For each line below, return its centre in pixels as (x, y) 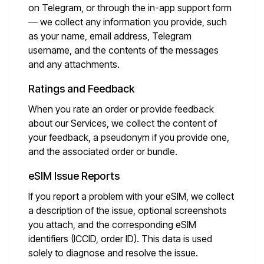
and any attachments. (74, 64)
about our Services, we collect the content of (123, 123)
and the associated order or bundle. (103, 151)
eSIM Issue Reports (74, 176)
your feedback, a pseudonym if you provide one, (129, 137)
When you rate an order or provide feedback (121, 109)
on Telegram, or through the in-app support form (130, 8)
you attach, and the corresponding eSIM (112, 225)
